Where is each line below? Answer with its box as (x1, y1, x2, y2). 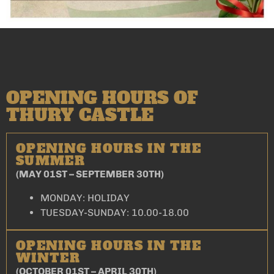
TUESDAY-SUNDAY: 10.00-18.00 (40, 206, 191, 218)
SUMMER (16, 152, 85, 170)
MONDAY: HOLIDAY (40, 191, 130, 204)
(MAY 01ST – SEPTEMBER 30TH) (16, 168, 164, 180)
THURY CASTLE (6, 103, 154, 127)
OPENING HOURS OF (6, 86, 198, 110)
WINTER (16, 249, 80, 267)
